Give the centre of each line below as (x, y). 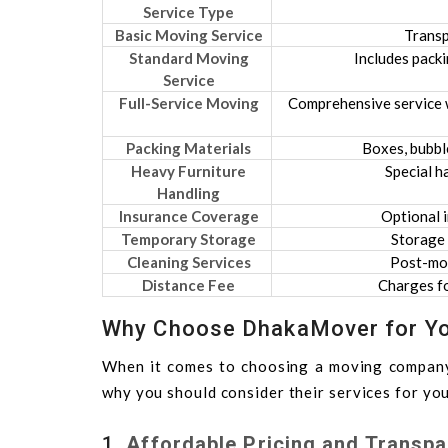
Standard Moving (188, 57)
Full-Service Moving (188, 102)
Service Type (188, 11)
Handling (188, 192)
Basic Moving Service (188, 34)
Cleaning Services (188, 261)
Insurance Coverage (188, 215)
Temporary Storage (188, 238)
